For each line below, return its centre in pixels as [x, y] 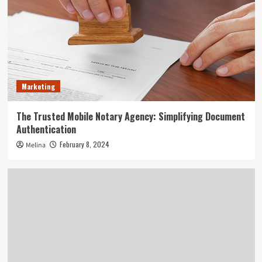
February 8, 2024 [84, 144]
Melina [35, 145]
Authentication [46, 129]
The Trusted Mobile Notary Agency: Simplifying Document [130, 116]
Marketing [38, 86]
